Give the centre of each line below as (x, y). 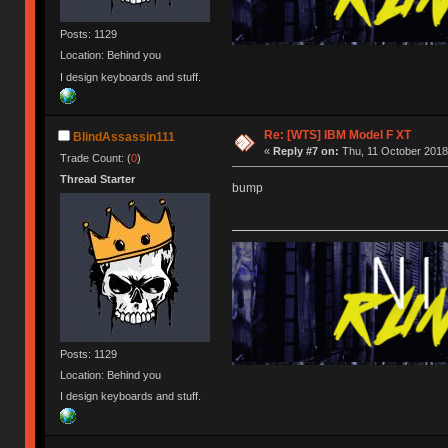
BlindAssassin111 (124, 137)
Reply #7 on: (305, 150)
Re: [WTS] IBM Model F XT (337, 134)
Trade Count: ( (96, 158)
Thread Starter (98, 179)
